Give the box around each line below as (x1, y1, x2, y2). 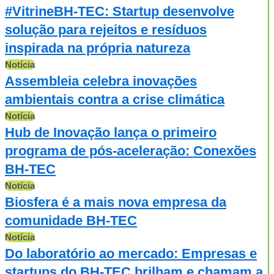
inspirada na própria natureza (5, 40, 190, 56)
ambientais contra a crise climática (5, 91, 224, 107)
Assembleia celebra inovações (5, 73, 197, 89)
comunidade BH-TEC (5, 212, 137, 228)
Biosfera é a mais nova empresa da (5, 194, 226, 210)
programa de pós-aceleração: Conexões (5, 143, 256, 158)
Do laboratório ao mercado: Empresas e (5, 245, 257, 261)
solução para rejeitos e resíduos (5, 21, 207, 37)
